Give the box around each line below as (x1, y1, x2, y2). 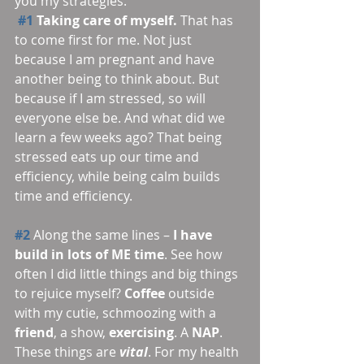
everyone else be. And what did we (15, 109, 228, 127)
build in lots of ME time (15, 245, 164, 263)
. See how (164, 245, 225, 263)
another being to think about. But (15, 70, 223, 88)
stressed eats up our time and (15, 148, 202, 166)
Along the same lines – (30, 226, 173, 244)
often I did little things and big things (15, 265, 241, 283)
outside (168, 284, 218, 302)
